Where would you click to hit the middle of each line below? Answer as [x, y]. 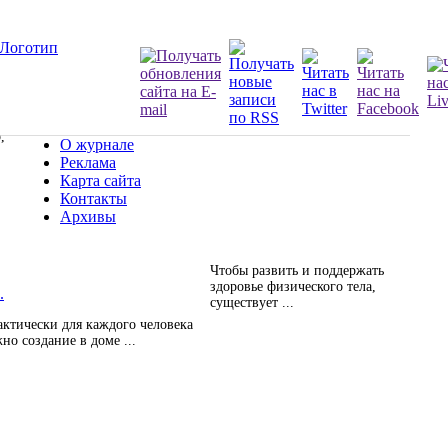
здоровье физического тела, [293, 286]
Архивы [88, 216]
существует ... [252, 302]
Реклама [88, 162]
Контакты [93, 198]
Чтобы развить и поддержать [297, 270]
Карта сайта [100, 180]
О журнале [97, 144]
